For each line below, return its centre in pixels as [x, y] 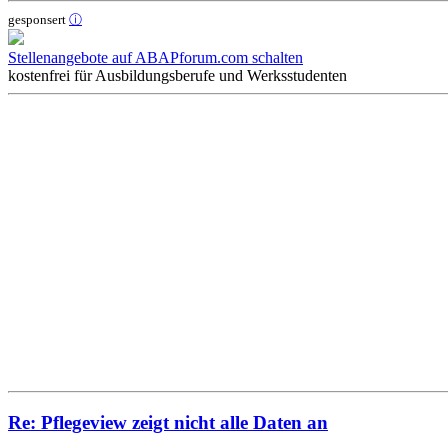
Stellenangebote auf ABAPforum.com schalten [155, 57]
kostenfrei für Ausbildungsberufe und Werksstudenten [177, 75]
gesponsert [38, 19]
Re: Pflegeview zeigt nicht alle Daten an [168, 422]
